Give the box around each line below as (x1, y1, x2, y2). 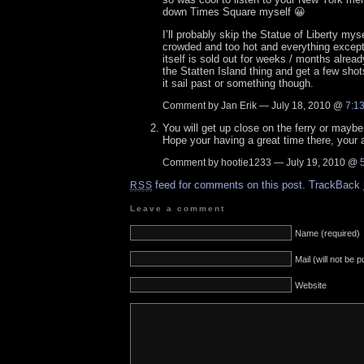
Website (295, 280, 327, 291)
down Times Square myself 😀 (162, 5, 305, 18)
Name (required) (295, 228, 360, 239)
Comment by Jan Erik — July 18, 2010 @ (162, 99, 345, 111)
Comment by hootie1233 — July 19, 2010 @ (162, 156, 360, 168)
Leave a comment (130, 204, 226, 214)
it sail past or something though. (162, 76, 314, 89)
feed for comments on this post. (152, 178, 306, 191)
